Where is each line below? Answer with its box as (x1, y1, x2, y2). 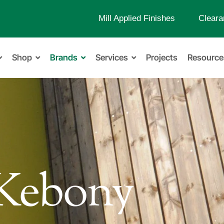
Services (95, 52, 128, 62)
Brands (49, 52, 77, 62)
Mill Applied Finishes (98, 13, 175, 23)
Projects (145, 52, 177, 62)
